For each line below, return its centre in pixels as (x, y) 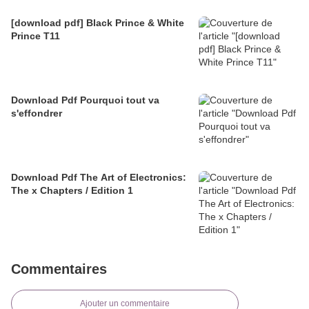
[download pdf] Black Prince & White (98, 22)
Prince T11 (36, 36)
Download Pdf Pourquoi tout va (85, 100)
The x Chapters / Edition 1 (72, 190)
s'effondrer (37, 113)
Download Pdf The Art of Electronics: (99, 177)
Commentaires (59, 269)
